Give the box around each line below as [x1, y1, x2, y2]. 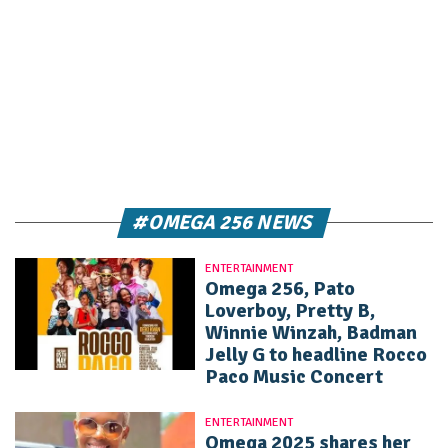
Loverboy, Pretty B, [205, 297, 375, 323]
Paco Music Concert [205, 363, 383, 389]
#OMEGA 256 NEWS [130, 209, 318, 235]
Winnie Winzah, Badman [205, 319, 417, 345]
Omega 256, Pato [205, 275, 355, 301]
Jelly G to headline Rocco [205, 341, 427, 367]
